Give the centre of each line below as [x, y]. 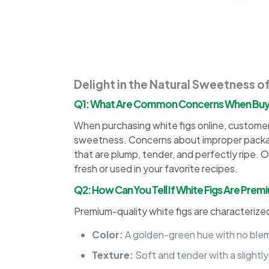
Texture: [113, 255]
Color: [108, 235]
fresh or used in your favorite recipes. [156, 169]
